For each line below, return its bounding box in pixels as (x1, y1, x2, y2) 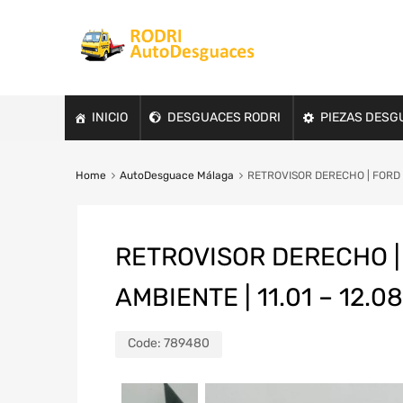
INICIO (92, 109, 128, 125)
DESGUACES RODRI (167, 109, 281, 125)
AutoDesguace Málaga (119, 168, 234, 182)
